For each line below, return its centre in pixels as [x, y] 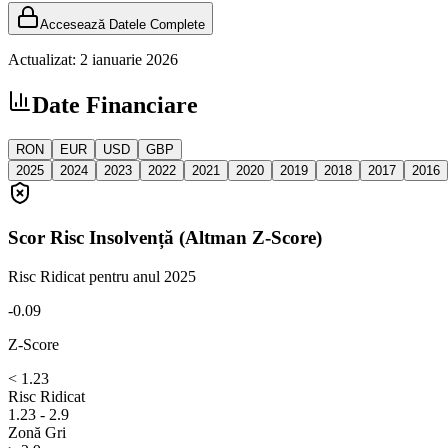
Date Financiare [115, 104]
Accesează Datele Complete [122, 24]
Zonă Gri [37, 432]
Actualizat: [42, 59]
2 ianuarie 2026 [129, 59]
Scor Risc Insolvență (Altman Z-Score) [165, 238]
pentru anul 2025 [142, 276]
